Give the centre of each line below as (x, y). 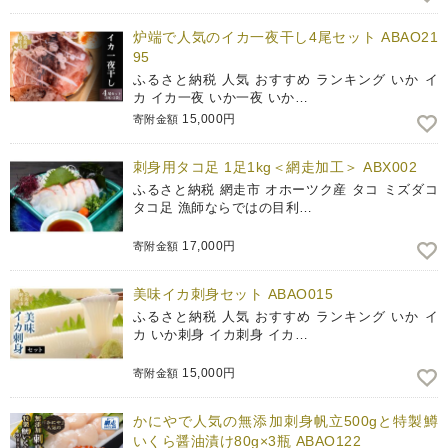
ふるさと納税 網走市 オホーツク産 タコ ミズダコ (285, 190)
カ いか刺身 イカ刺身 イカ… (221, 335)
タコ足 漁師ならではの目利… (223, 208)
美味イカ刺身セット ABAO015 (233, 294)
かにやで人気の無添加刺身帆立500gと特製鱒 (285, 421)
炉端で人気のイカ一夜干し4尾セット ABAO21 (285, 37)
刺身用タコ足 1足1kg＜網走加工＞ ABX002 (275, 167)
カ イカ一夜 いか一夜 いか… (221, 98)
